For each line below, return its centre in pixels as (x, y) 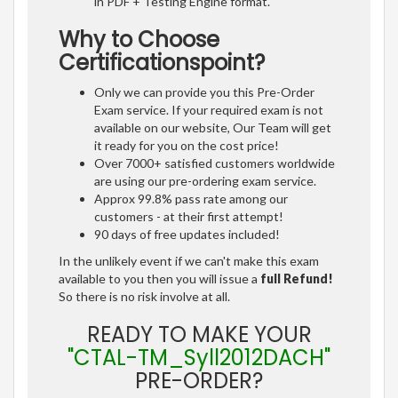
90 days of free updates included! (187, 234)
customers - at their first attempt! (189, 216)
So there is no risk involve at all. (144, 296)
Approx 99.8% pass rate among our (191, 198)
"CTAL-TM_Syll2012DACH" (199, 357)
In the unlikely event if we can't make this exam (189, 260)
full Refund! (297, 278)
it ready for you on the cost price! (187, 145)
